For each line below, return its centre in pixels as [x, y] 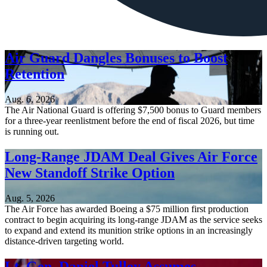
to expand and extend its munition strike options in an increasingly [129, 231]
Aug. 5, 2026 [30, 198]
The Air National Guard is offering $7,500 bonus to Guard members [133, 110]
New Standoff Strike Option [90, 173]
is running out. [32, 132]
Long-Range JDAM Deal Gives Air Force [131, 157]
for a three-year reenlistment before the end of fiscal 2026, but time [130, 121]
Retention [35, 74]
